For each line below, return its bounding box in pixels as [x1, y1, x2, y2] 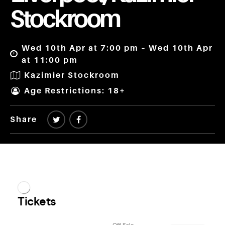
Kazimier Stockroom [24, 71, 120, 80]
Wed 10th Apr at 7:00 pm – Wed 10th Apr [22, 43, 213, 53]
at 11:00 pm [22, 55, 78, 65]
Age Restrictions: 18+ [24, 86, 126, 96]
